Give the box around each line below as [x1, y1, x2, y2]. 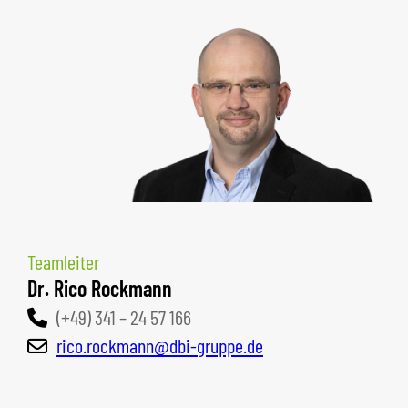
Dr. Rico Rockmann [27, 274, 172, 301]
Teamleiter [27, 249, 99, 273]
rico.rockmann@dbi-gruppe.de [56, 332, 263, 357]
